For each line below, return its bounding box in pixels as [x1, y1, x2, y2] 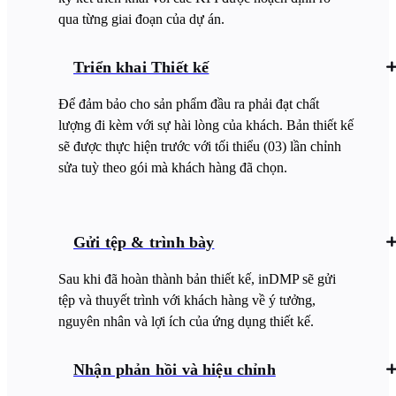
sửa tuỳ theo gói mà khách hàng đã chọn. [58, 159, 287, 175]
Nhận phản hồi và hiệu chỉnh [73, 360, 276, 378]
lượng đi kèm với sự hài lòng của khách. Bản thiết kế [58, 117, 354, 133]
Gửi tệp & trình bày [73, 232, 215, 251]
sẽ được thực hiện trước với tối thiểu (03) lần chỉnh [58, 138, 341, 154]
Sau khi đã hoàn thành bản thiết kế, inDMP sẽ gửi [58, 270, 336, 286]
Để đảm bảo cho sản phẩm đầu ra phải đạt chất [58, 95, 319, 111]
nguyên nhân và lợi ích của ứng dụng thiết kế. [58, 313, 314, 329]
